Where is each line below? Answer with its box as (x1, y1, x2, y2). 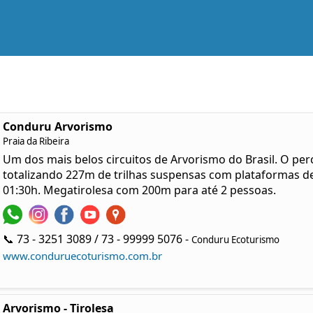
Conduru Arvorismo (2, 119, 112, 134)
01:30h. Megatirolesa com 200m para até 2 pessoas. (2, 182, 276, 198)
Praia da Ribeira (2, 135, 69, 147)
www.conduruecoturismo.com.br (2, 249, 162, 263)
